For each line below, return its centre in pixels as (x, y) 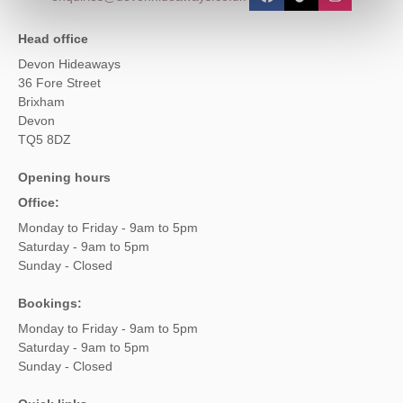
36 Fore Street (59, 83)
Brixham (41, 102)
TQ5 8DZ (45, 140)
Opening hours (64, 178)
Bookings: (50, 304)
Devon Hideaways (69, 64)
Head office (53, 39)
